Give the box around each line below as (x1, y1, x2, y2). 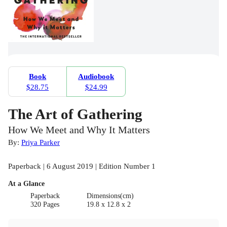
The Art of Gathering (8, 106, 142, 123)
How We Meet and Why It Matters (8, 125, 150, 136)
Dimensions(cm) (86, 192, 134, 200)
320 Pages (30, 200, 60, 208)
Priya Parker (21, 138, 60, 147)
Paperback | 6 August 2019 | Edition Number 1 (8, 162, 156, 171)
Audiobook (78, 72, 115, 81)
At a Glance (8, 180, 45, 188)
